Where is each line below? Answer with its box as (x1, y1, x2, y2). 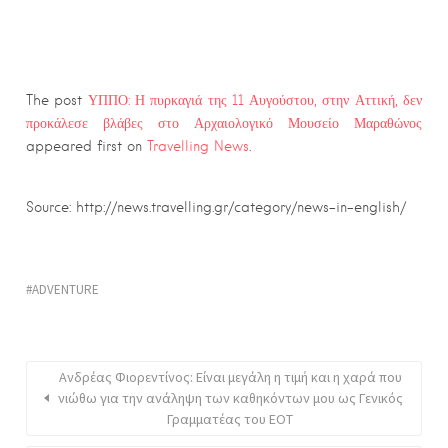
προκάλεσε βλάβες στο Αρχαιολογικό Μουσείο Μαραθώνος (26, 114, 422, 131)
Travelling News (147, 137, 249, 154)
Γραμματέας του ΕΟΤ (167, 409, 293, 428)
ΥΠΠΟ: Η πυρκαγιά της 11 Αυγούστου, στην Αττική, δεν (87, 91, 423, 108)
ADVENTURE (32, 280, 99, 298)
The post (26, 91, 88, 108)
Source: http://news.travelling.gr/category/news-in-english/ (26, 198, 406, 215)
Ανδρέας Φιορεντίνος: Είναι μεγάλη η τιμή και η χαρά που (58, 367, 402, 386)
